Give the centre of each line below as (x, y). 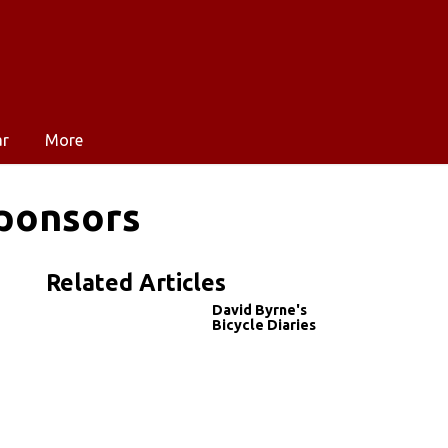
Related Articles (136, 282)
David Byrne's (259, 309)
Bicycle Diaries (264, 324)
